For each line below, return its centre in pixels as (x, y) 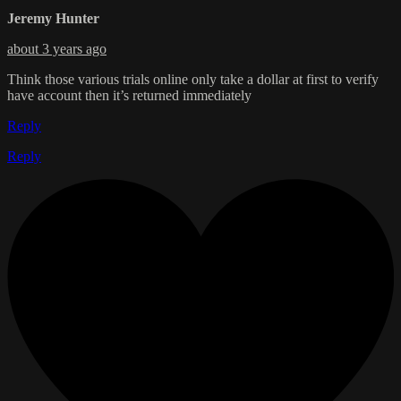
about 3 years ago (57, 49)
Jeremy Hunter (53, 19)
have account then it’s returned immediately (129, 96)
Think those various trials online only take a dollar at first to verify (193, 80)
